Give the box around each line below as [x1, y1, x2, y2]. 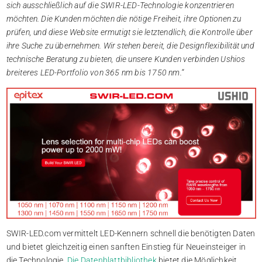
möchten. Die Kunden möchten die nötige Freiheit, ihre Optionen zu [6, 14, 242, 24]
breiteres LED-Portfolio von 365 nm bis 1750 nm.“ [6, 68, 184, 78]
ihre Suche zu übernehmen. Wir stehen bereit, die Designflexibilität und [6, 41, 254, 51]
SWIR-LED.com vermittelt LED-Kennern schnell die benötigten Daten [6, 228, 256, 238]
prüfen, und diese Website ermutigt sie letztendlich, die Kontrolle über [6, 27, 253, 37]
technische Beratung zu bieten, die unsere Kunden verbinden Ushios [6, 54, 246, 64]
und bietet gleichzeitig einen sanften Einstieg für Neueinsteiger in [6, 242, 246, 251]
